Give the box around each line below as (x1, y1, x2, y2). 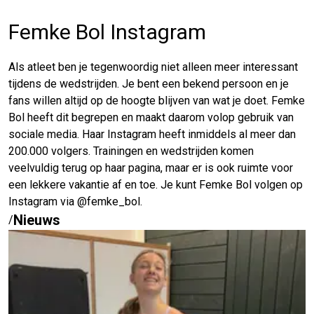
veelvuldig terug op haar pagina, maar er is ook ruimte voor (8, 161, 293, 175)
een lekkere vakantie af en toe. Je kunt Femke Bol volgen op (8, 177, 303, 191)
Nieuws (13, 211, 60, 228)
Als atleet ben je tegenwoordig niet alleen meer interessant (8, 60, 298, 74)
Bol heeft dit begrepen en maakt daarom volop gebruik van (8, 110, 294, 124)
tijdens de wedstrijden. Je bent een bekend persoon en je (8, 76, 289, 90)
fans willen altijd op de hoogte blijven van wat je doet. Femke (8, 93, 305, 107)
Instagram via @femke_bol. (8, 194, 142, 208)
